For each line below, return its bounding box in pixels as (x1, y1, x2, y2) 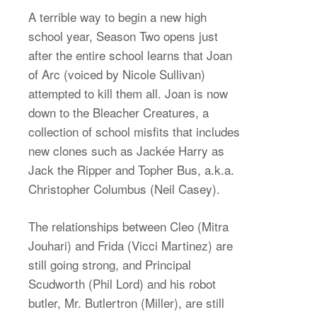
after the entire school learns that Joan (28, 45, 232, 64)
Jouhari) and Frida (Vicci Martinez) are (28, 236, 233, 254)
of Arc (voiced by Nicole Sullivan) (28, 64, 205, 83)
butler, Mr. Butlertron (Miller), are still (28, 293, 224, 311)
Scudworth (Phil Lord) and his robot (28, 274, 216, 292)
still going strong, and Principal (28, 255, 191, 273)
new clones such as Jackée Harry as (28, 141, 224, 159)
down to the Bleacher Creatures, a (28, 103, 209, 121)
